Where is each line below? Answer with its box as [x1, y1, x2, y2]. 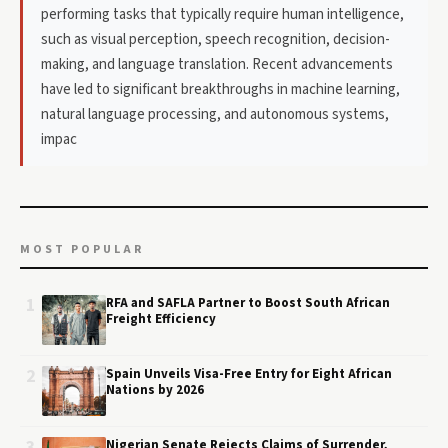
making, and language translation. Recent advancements [41, 54, 393, 75]
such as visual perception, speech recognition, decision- [41, 29, 390, 50]
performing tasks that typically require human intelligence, [41, 4, 404, 25]
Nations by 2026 [106, 381, 204, 399]
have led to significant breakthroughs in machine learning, [41, 79, 400, 100]
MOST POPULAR [20, 241, 144, 258]
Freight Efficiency [106, 310, 216, 328]
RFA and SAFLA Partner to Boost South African [106, 294, 390, 312]
